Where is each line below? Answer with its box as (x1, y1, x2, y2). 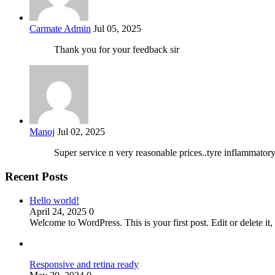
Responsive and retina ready (29, 258, 139, 269)
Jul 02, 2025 (57, 126, 105, 137)
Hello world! (29, 195, 79, 206)
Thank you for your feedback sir (54, 44, 179, 55)
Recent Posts (5, 169, 68, 183)
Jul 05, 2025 (93, 23, 141, 34)
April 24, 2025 (29, 206, 89, 217)
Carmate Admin (29, 23, 91, 34)
